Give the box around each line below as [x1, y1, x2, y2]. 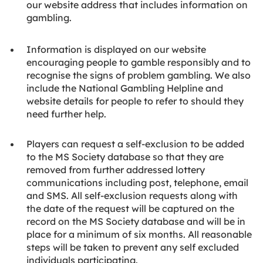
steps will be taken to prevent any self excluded [26, 241, 239, 253]
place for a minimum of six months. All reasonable [26, 228, 252, 240]
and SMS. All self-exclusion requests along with [26, 190, 238, 201]
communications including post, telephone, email [26, 177, 248, 188]
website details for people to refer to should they [26, 95, 244, 107]
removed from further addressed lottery [26, 164, 205, 176]
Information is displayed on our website [26, 43, 206, 55]
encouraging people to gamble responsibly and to [26, 56, 251, 68]
